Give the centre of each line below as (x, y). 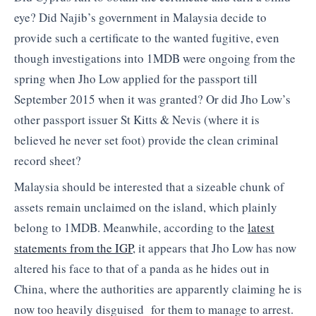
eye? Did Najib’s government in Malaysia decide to (140, 17)
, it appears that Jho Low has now (214, 248)
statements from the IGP (73, 248)
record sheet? (48, 160)
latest (261, 228)
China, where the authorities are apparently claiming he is (158, 289)
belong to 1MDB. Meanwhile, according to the (131, 228)
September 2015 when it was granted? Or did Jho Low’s (152, 99)
